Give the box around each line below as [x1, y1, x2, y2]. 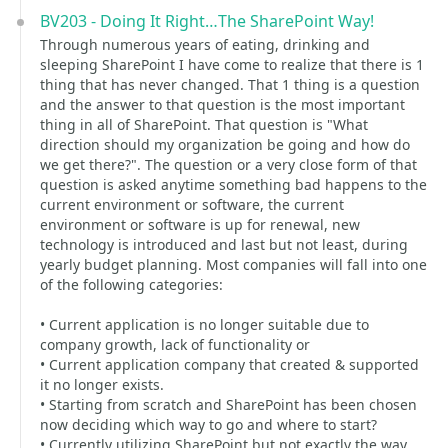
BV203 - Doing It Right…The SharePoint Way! [40, 10, 374, 32]
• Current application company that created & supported [40, 355, 419, 374]
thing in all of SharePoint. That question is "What [40, 115, 368, 134]
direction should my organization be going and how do [40, 135, 410, 154]
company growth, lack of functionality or [40, 335, 310, 354]
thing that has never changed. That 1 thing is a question [40, 75, 420, 94]
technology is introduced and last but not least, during [40, 235, 408, 254]
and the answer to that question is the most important [40, 95, 405, 114]
